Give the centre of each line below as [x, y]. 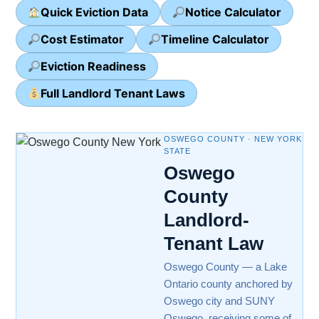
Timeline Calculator [215, 39]
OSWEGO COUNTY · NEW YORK [233, 138]
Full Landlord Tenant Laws [113, 93]
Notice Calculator [234, 12]
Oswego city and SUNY [219, 300]
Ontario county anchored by [228, 283]
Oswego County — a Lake [225, 266]
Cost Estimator [83, 39]
